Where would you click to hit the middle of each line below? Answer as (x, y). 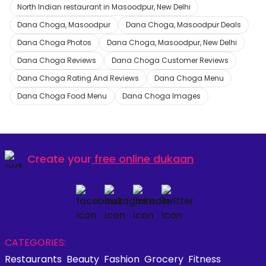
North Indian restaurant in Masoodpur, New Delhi (104, 7)
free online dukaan (144, 159)
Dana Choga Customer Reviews (170, 60)
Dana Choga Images (161, 96)
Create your (59, 159)
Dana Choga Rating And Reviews (78, 78)
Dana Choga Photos (54, 42)
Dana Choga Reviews (57, 60)
